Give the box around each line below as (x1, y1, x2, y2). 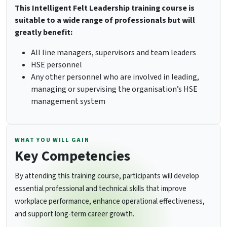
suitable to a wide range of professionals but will (15, 15, 195, 26)
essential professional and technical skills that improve (15, 183, 186, 195)
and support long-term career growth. (15, 209, 134, 220)
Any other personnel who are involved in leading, (31, 71, 199, 83)
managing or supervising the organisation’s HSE (31, 84, 198, 95)
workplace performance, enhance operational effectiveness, (15, 196, 205, 207)
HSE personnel (31, 59, 82, 71)
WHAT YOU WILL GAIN (15, 136, 90, 145)
